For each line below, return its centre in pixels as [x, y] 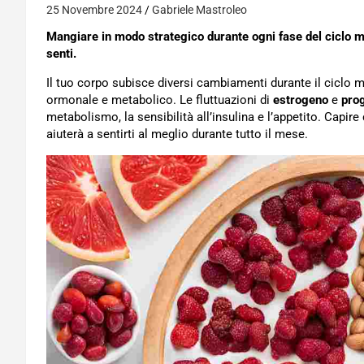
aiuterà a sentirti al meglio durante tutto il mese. [177, 134]
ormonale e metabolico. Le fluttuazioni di [160, 100]
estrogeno [301, 100]
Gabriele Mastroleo [199, 10]
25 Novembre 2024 [94, 10]
